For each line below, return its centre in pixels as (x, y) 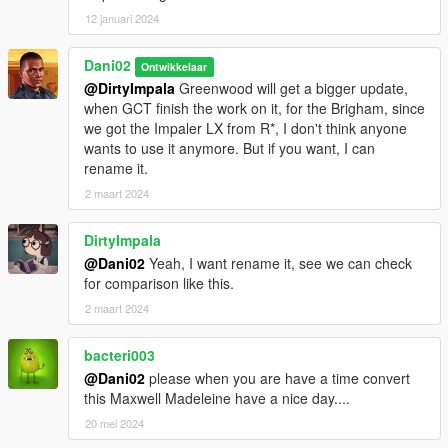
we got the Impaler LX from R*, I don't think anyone (245, 128)
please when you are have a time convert (277, 378)
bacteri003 (119, 355)
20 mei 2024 (114, 423)
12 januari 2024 (122, 18)
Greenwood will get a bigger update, (291, 88)
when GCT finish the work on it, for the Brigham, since (254, 108)
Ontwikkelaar (174, 67)
